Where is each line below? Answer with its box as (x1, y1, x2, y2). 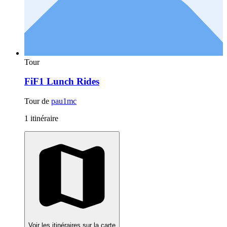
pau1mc (51, 97, 77, 106)
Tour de (24, 97, 51, 106)
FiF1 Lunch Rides (24, 76, 99, 87)
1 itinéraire (24, 114, 58, 123)
